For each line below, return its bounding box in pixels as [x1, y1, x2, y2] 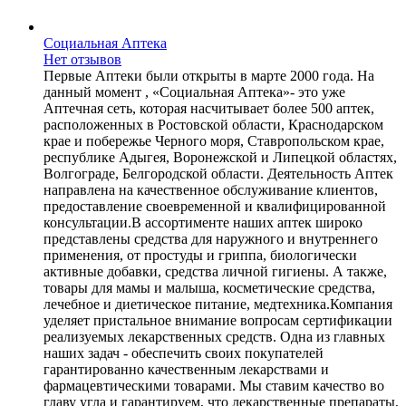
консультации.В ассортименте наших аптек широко [43, 214, 362, 230]
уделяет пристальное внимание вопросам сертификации [43, 312, 392, 328]
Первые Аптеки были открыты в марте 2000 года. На [43, 67, 374, 83]
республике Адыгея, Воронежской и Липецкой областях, [43, 149, 397, 165]
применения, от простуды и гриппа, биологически [43, 246, 357, 263]
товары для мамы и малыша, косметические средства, [43, 279, 375, 295]
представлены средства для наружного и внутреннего [43, 230, 378, 246]
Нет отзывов [43, 51, 121, 67]
